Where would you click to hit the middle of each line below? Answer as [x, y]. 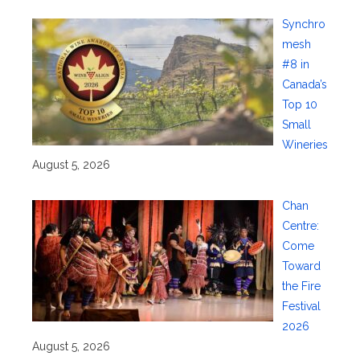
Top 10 [299, 105]
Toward [301, 266]
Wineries [305, 145]
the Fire [301, 286]
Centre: [300, 226]
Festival [301, 307]
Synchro [303, 25]
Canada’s [304, 85]
